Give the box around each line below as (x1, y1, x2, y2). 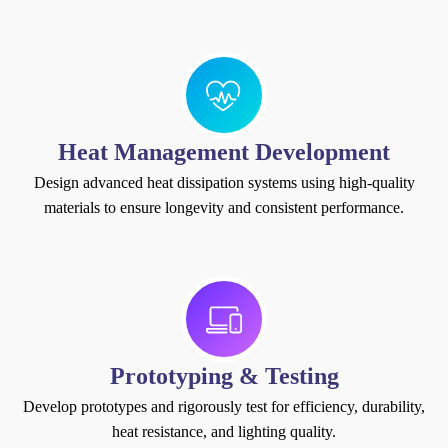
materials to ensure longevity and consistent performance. (44, 198, 404, 216)
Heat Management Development (58, 138, 390, 165)
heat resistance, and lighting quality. (112, 422, 336, 440)
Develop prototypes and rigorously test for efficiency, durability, (23, 397, 425, 415)
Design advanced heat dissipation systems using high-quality (33, 173, 415, 191)
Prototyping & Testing (109, 362, 339, 389)
